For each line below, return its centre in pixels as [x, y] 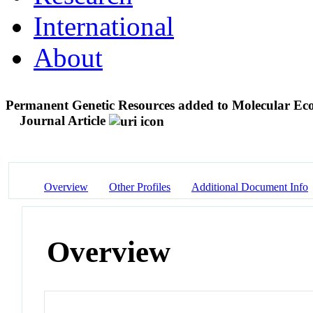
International [104, 26]
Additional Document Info [250, 187]
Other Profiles [140, 187]
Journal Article [63, 120]
